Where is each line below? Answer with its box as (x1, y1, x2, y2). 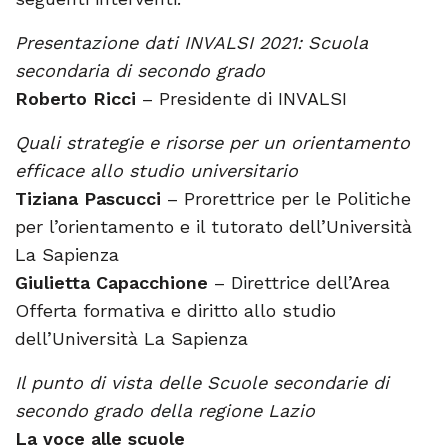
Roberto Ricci (15, 87, 136, 109)
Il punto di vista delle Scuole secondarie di (15, 371, 389, 393)
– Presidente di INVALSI (136, 87, 347, 109)
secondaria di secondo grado (15, 59, 265, 81)
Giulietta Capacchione (15, 271, 208, 293)
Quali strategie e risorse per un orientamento (15, 131, 410, 153)
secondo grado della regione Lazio (15, 399, 315, 421)
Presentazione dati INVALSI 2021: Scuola (15, 31, 368, 53)
